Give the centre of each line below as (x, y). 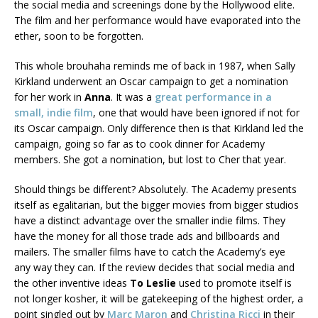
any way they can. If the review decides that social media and (154, 267)
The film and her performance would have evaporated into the (158, 20)
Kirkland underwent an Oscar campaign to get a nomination (151, 81)
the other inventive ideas (72, 283)
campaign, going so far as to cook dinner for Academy (139, 143)
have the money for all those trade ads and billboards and (147, 236)
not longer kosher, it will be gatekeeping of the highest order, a (159, 298)
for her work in (49, 97)
